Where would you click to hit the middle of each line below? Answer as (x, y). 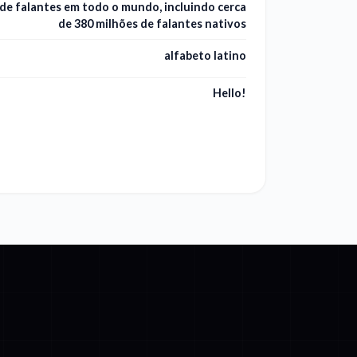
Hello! (229, 93)
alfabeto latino (205, 55)
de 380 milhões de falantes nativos (152, 24)
